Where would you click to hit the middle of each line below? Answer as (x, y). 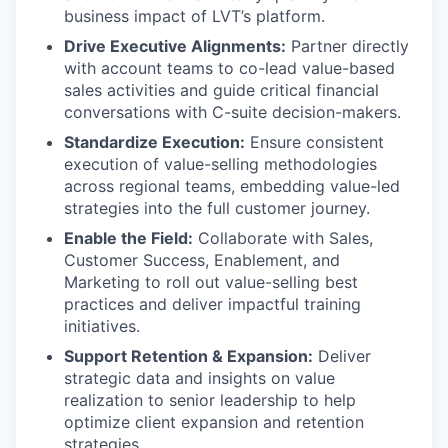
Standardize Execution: (154, 142)
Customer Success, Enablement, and (202, 260)
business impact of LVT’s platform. (194, 16)
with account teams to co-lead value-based (229, 68)
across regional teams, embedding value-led (232, 186)
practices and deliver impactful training (212, 304)
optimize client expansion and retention (214, 422)
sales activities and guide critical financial (221, 90)
